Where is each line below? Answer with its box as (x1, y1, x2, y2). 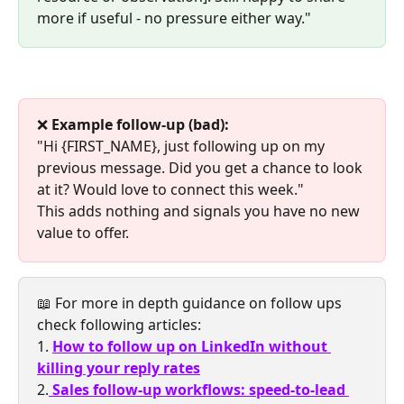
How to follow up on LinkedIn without (52, 336, 331, 357)
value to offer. (37, 223, 129, 243)
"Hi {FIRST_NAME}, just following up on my (37, 136, 328, 157)
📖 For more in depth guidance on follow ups (37, 293, 345, 314)
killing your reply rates (37, 358, 200, 379)
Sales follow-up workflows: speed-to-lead (52, 380, 349, 400)
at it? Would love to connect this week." (37, 179, 304, 200)
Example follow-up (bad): (51, 115, 229, 135)
